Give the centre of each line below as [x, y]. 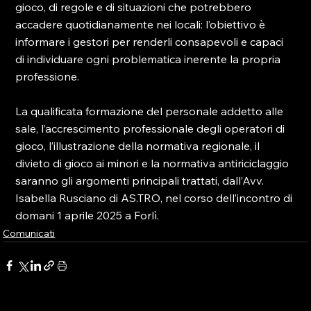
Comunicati [29, 233]
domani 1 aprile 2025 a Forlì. [87, 215]
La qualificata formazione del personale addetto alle [151, 111]
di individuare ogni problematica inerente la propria [150, 59]
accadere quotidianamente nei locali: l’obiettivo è [142, 24]
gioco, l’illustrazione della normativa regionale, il [139, 146]
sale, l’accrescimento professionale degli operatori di [152, 128]
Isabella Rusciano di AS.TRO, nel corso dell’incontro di [155, 198]
